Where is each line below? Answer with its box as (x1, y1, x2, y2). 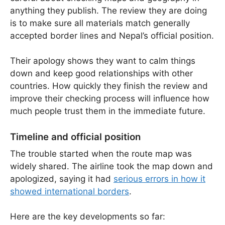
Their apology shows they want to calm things (10, 56, 195, 66)
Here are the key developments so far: (10, 211, 165, 222)
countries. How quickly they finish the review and (10, 81, 208, 91)
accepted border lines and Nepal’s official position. (10, 30, 214, 41)
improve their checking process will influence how (10, 93, 209, 104)
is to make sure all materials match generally (10, 18, 190, 28)
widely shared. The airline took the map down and (10, 161, 213, 171)
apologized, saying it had (10, 173, 114, 184)
